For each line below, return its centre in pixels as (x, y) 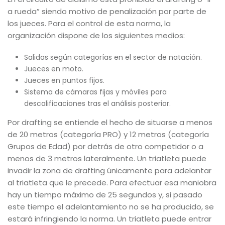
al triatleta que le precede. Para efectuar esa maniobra (112, 183)
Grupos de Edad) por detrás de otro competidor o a (105, 146)
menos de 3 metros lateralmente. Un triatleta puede (107, 158)
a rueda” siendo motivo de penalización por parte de (107, 11)
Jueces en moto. (53, 69)
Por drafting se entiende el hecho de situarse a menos (110, 122)
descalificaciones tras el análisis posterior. (97, 103)
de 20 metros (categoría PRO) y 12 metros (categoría (108, 134)
